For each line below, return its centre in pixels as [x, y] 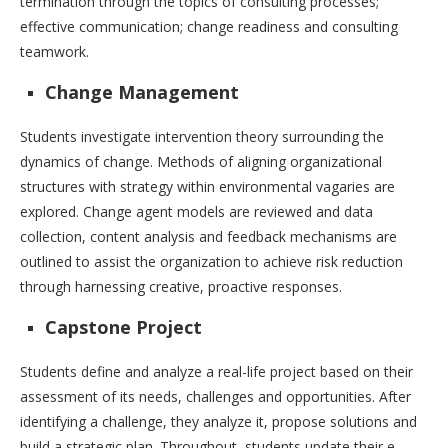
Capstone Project [123, 327]
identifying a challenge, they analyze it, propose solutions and [218, 422]
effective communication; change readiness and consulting [209, 27]
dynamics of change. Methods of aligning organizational [201, 162]
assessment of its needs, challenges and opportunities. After [215, 397]
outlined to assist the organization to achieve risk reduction [211, 262]
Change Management [144, 92]
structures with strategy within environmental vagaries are [207, 187]
